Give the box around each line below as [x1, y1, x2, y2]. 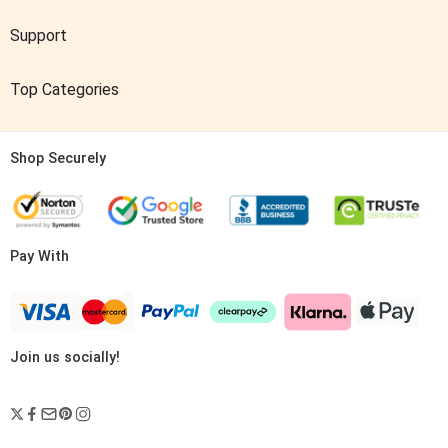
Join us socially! [10, 349, 120, 367]
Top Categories [10, 80, 119, 100]
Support [10, 26, 67, 46]
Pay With [10, 247, 69, 265]
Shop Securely [10, 150, 106, 168]
